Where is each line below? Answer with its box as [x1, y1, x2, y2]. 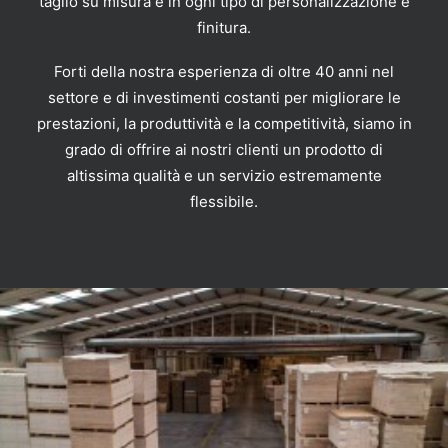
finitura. [197, 18, 251, 37]
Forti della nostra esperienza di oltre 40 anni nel [54, 62, 394, 81]
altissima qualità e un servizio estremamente [66, 166, 382, 185]
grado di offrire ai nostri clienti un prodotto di [65, 140, 383, 159]
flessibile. [190, 192, 258, 211]
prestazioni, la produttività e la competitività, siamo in [36, 114, 412, 133]
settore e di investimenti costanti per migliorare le [47, 88, 401, 107]
